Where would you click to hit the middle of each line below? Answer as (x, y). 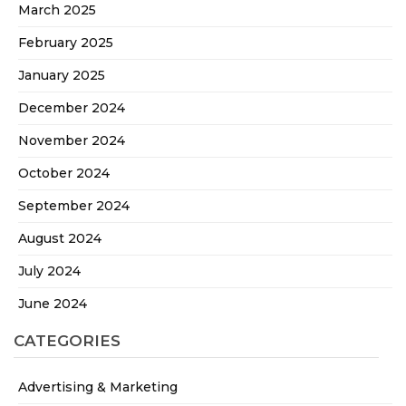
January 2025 (62, 76)
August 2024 (60, 239)
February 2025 (66, 43)
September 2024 (74, 206)
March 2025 (57, 10)
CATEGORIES (67, 341)
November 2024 (72, 141)
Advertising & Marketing (98, 387)
